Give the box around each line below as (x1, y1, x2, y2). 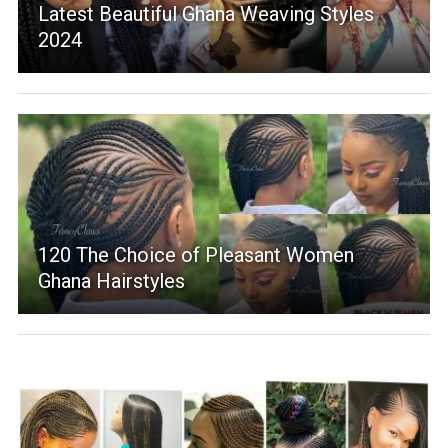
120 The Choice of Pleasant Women (37, 243, 354, 268)
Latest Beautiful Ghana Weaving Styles (37, 2, 374, 27)
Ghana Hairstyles (37, 269, 185, 294)
